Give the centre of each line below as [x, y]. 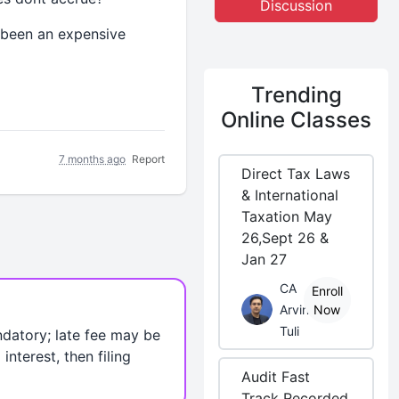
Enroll [327, 291]
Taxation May [287, 216]
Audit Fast [276, 377]
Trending [296, 95]
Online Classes [297, 120]
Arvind [299, 309]
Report [149, 159]
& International [290, 195]
